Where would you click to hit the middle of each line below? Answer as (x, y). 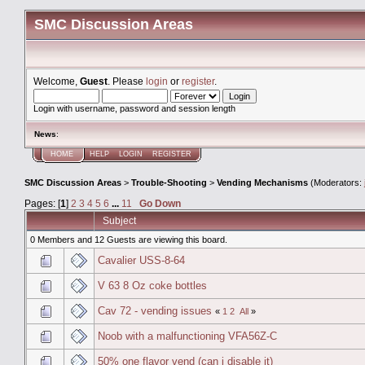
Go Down (160, 203)
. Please (127, 81)
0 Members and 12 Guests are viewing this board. (129, 239)
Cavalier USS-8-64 (141, 260)
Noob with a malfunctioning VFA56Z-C (187, 336)
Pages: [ (42, 203)
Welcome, (57, 81)
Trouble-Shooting (169, 183)
